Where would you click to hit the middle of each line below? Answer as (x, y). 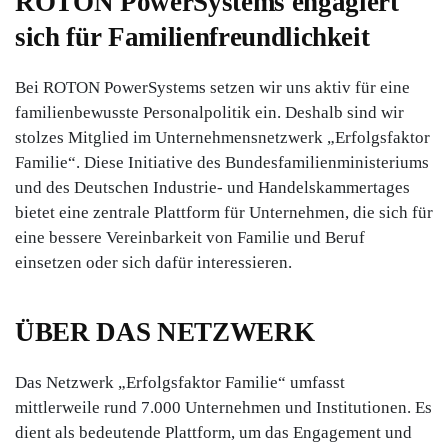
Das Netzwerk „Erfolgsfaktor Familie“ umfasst (180, 382)
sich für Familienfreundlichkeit (192, 36)
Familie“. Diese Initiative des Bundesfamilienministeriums (222, 162)
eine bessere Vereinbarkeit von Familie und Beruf (190, 237)
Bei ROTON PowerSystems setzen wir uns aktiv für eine (212, 87)
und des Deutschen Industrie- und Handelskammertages (212, 187)
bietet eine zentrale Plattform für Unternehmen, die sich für (224, 212)
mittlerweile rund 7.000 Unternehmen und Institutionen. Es (223, 407)
